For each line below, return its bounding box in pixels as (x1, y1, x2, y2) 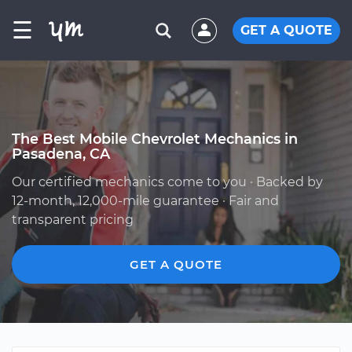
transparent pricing (12, 212, 134, 227)
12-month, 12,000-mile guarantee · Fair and (12, 193, 279, 208)
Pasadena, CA (12, 145, 110, 162)
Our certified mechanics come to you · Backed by (12, 174, 323, 189)
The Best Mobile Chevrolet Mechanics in (12, 130, 298, 147)
